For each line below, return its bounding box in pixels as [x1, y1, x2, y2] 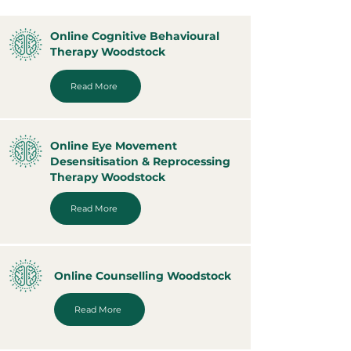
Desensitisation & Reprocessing [50, 154, 230, 168]
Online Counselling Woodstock [54, 269, 231, 283]
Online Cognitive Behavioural [50, 29, 219, 43]
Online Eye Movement [50, 139, 177, 153]
